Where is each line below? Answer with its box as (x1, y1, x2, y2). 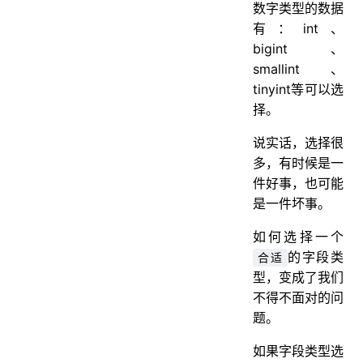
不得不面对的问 (253, 289, 344, 306)
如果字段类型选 (253, 343, 344, 360)
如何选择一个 (253, 228, 344, 246)
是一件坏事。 (253, 195, 331, 212)
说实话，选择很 (253, 135, 344, 152)
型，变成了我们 (253, 269, 344, 286)
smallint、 (253, 61, 344, 78)
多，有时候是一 (253, 155, 344, 172)
